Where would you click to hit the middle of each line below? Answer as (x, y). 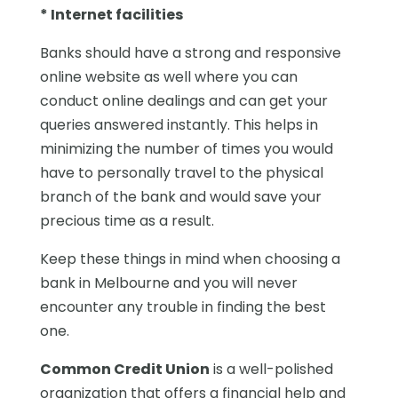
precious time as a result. (127, 220)
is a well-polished (271, 369)
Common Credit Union (124, 369)
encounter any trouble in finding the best (183, 306)
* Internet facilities (111, 14)
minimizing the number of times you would (186, 148)
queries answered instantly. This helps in (179, 124)
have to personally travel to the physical (181, 172)
